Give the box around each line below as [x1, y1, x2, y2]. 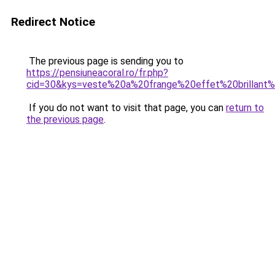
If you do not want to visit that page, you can [26, 102, 226, 114]
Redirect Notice [11, 15, 95, 29]
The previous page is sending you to [26, 55, 184, 67]
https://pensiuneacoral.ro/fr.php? [26, 67, 168, 79]
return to [226, 102, 264, 114]
